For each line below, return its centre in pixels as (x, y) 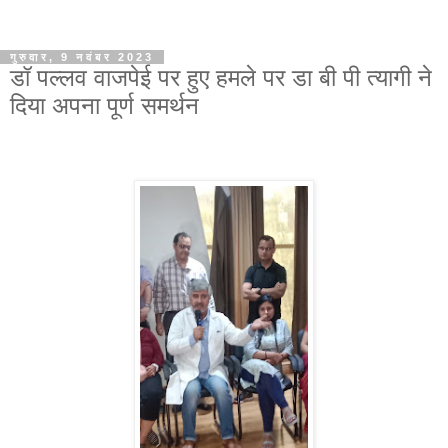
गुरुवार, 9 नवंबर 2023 (82, 57)
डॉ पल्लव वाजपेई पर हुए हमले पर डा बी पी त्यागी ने (221, 78)
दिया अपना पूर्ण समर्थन (104, 106)
